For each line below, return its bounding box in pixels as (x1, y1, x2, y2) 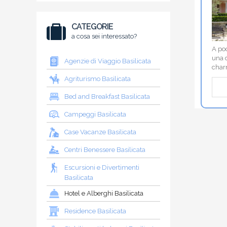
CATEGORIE (71, 21, 113, 31)
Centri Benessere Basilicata (64, 145, 145, 154)
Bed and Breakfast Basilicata (64, 92, 150, 100)
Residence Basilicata (64, 207, 126, 215)
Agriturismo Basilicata (64, 74, 131, 83)
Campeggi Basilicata (64, 110, 126, 118)
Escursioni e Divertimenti (64, 163, 139, 171)
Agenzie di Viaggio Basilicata (64, 57, 151, 65)
